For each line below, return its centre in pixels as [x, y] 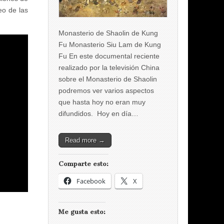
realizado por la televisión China [109, 67]
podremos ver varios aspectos [106, 90]
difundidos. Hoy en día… [98, 113]
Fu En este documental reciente [109, 56]
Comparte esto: [83, 163]
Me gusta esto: [82, 211]
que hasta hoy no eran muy [102, 102]
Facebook [91, 181]
